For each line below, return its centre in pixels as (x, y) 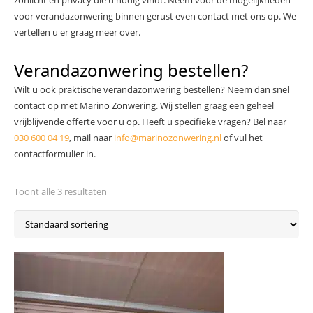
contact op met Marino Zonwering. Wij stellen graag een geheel (144, 105)
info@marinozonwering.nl (168, 138)
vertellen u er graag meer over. (77, 32)
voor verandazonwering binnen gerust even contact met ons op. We (155, 16)
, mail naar (92, 138)
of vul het (242, 138)
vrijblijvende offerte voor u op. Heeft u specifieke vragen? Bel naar (150, 122)
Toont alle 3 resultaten (60, 191)
